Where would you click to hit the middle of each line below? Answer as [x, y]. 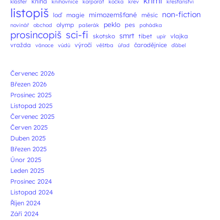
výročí [83, 45]
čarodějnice [151, 45]
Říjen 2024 [26, 203]
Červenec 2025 [32, 116]
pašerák [89, 25]
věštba [105, 45]
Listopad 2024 [32, 192]
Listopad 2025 [31, 105]
